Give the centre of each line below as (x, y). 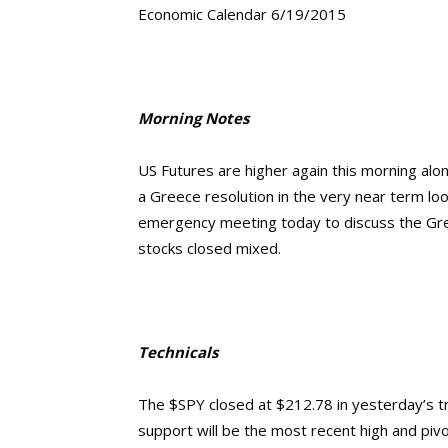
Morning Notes (193, 118)
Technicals (178, 352)
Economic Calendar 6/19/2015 (242, 14)
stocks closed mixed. (209, 248)
